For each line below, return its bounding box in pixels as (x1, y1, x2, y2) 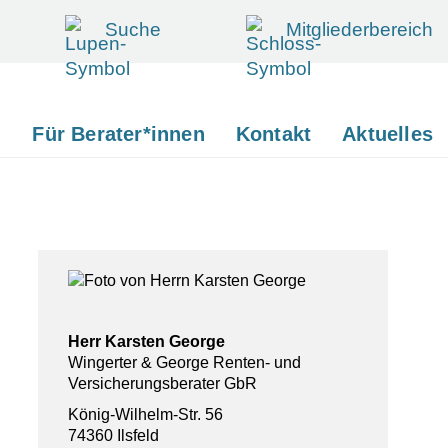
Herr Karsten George (68, 332, 225, 350)
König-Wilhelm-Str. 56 (68, 405, 223, 423)
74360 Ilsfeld (68, 426, 159, 444)
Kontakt (235, 123, 312, 145)
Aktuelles (342, 123, 433, 145)
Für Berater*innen (32, 123, 205, 145)
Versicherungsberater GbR (68, 374, 257, 392)
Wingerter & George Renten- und (68, 353, 301, 371)
